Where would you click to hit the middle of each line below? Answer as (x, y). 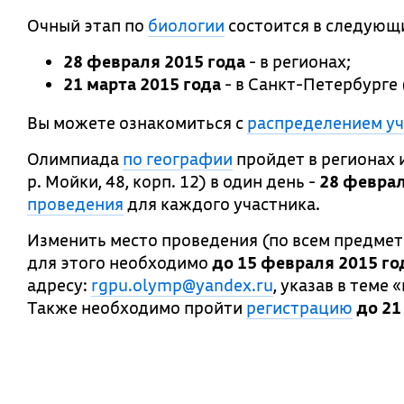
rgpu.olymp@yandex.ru (182, 285)
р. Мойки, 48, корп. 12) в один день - (173, 181)
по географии (178, 159)
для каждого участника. (222, 204)
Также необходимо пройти (137, 308)
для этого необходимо (119, 262)
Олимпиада (75, 159)
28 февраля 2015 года (154, 61)
